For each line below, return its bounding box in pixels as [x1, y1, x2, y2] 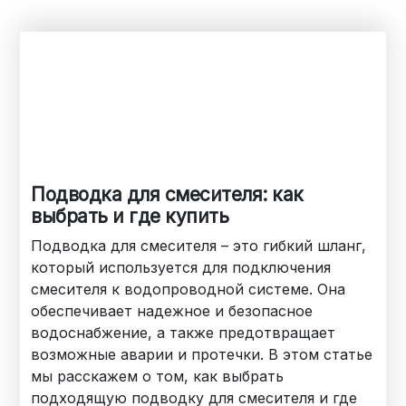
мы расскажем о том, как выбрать [31, 366, 285, 385]
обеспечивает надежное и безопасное [31, 301, 314, 320]
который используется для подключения [31, 257, 332, 276]
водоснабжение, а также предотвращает [31, 323, 336, 342]
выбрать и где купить [31, 204, 229, 227]
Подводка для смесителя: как [31, 182, 304, 206]
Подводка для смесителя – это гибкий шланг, [31, 236, 367, 255]
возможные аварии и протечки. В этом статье [31, 344, 373, 363]
